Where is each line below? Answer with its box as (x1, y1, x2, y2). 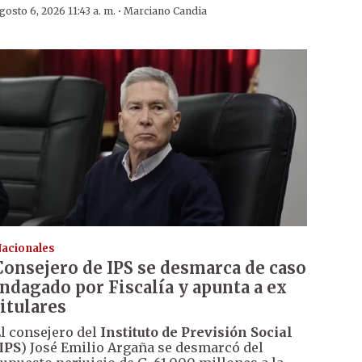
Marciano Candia (123, 5, 207, 18)
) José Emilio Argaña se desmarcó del (20, 339, 263, 356)
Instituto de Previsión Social (99, 323, 293, 340)
